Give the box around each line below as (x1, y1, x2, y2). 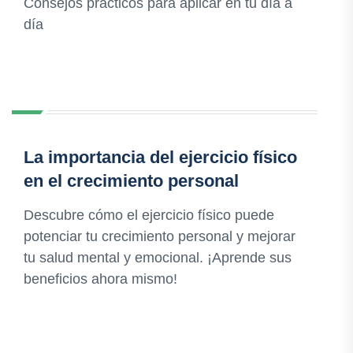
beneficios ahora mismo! (24, 271, 177, 288)
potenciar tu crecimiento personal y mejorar (24, 229, 295, 245)
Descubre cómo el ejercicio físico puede (24, 207, 274, 224)
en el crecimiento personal (24, 171, 239, 191)
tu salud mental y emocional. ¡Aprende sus (24, 250, 292, 266)
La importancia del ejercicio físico (24, 147, 297, 168)
